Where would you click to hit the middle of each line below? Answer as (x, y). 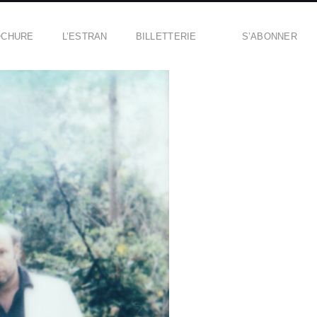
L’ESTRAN (85, 36)
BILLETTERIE (166, 36)
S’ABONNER (269, 36)
